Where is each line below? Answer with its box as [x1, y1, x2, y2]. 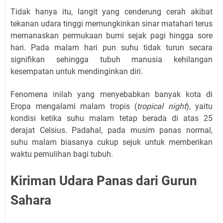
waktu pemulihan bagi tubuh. [10, 149, 113, 159]
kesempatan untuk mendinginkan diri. [10, 67, 143, 76]
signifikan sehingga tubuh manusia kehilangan [10, 55, 213, 64]
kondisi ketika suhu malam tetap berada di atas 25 [10, 113, 213, 123]
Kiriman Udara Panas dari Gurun [10, 173, 197, 188]
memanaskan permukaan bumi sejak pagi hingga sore [10, 31, 213, 40]
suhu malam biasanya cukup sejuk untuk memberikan [10, 137, 213, 147]
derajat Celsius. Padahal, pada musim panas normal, [10, 125, 213, 135]
